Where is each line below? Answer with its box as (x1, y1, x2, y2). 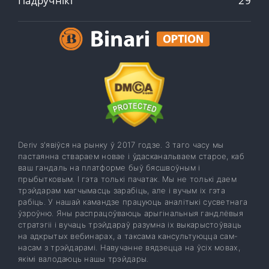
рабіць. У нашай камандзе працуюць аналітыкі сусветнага (18, 197, 248, 207)
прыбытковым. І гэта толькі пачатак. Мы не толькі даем (18, 174, 237, 184)
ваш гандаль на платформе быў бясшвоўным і (18, 163, 201, 173)
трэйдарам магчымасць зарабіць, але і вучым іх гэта (18, 186, 225, 196)
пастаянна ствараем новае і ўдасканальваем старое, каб (18, 151, 244, 162)
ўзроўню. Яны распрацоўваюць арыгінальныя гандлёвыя (18, 208, 243, 219)
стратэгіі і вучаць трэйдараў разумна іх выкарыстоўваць (18, 220, 242, 230)
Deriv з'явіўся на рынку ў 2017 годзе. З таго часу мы (18, 140, 224, 150)
